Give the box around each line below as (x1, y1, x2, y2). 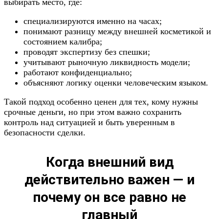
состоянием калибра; (23, 37, 102, 46)
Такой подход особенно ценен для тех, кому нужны (4, 97, 198, 107)
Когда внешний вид (45, 154, 174, 170)
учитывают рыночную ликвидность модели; (23, 57, 190, 67)
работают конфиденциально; (23, 67, 132, 77)
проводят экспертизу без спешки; (23, 47, 150, 57)
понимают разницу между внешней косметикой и (23, 26, 211, 36)
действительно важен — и (24, 172, 195, 188)
